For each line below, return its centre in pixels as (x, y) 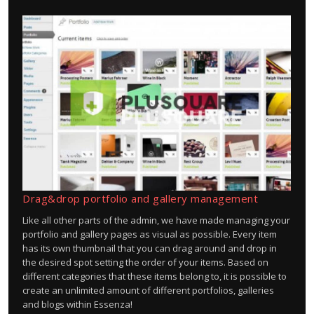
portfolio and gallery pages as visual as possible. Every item (150, 234)
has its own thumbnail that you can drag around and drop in (150, 248)
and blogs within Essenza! (77, 304)
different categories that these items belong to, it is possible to (155, 276)
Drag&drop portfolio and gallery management (140, 198)
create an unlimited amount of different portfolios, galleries (148, 290)
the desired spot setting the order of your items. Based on (145, 262)
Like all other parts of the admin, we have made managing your (156, 220)
